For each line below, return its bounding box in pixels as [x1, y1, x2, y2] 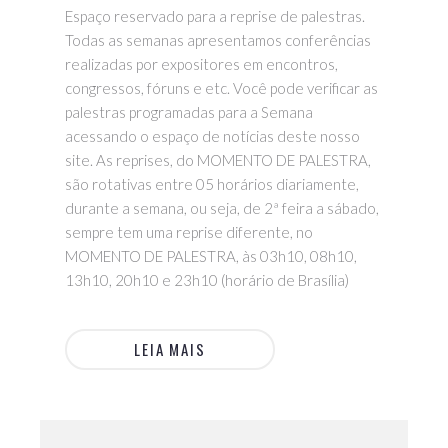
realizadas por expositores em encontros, [65, 54, 338, 73]
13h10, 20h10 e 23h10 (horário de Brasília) [65, 270, 349, 289]
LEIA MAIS [134, 337, 206, 360]
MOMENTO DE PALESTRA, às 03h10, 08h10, [65, 246, 357, 265]
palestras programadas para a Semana [65, 102, 313, 121]
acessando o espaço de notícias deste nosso [65, 126, 360, 145]
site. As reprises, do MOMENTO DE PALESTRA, [65, 150, 371, 169]
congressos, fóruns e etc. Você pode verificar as [65, 78, 378, 97]
